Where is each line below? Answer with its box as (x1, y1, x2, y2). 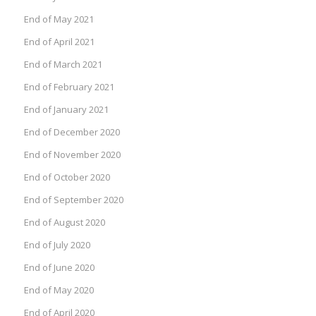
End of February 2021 (23, 80, 114, 93)
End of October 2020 (23, 170, 110, 183)
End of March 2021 (23, 57, 102, 71)
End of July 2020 (23, 238, 90, 251)
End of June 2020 (23, 260, 95, 274)
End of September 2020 (23, 193, 123, 206)
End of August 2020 (23, 215, 105, 229)
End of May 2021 (23, 12, 94, 25)
